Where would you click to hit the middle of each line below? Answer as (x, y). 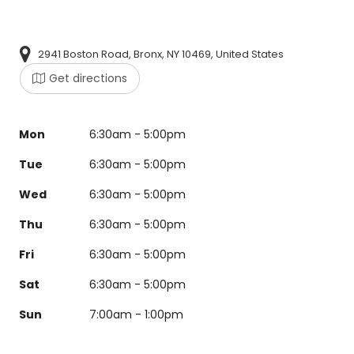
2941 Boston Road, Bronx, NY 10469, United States (160, 54)
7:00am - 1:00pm (136, 314)
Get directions (88, 78)
